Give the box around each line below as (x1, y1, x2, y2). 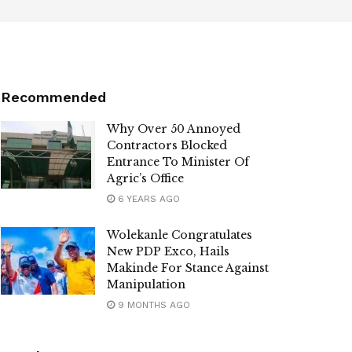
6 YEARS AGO (115, 193, 180, 204)
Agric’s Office (107, 171, 184, 185)
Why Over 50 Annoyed (107, 122, 240, 136)
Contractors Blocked (107, 138, 227, 152)
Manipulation (107, 277, 185, 291)
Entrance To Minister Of (107, 155, 249, 169)
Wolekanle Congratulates (107, 228, 252, 242)
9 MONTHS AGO (115, 299, 190, 310)
